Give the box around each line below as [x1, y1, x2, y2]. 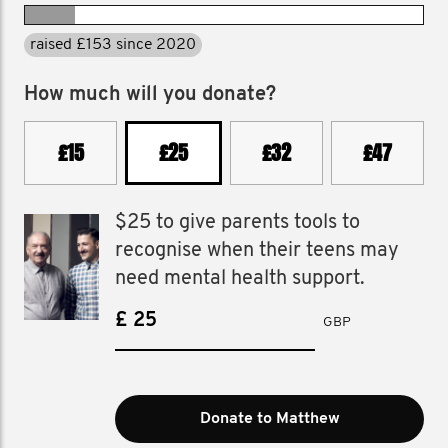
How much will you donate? [24, 85, 276, 105]
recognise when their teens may [115, 241, 400, 261]
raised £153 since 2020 [30, 37, 196, 53]
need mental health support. [115, 269, 366, 289]
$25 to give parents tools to [115, 213, 361, 233]
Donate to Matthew [199, 411, 340, 427]
